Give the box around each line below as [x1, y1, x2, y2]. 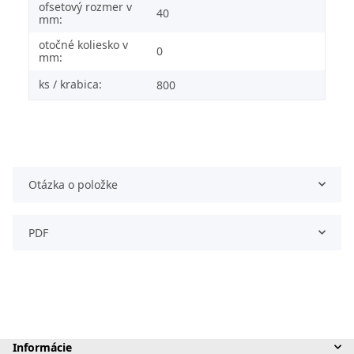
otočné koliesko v [39, 36, 128, 52]
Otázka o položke [28, 176, 118, 192]
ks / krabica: [39, 76, 102, 92]
